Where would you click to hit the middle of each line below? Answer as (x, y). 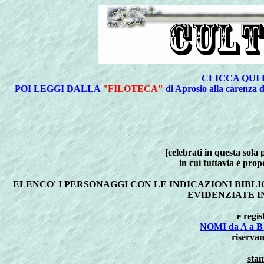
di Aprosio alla (194, 89)
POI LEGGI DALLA (58, 89)
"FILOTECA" (133, 89)
